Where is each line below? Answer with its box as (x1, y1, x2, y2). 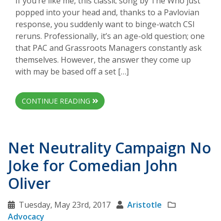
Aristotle (127, 199, 162, 210)
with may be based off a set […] (15, 66, 129, 77)
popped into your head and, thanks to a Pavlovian (15, 6, 199, 18)
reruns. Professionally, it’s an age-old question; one (15, 30, 205, 41)
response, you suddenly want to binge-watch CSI (15, 18, 195, 30)
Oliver (8, 173, 51, 193)
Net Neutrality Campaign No (8, 137, 211, 158)
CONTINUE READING (22, 96, 92, 106)
